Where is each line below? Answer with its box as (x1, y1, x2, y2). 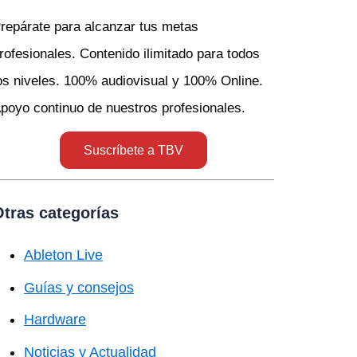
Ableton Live (24, 247, 103, 263)
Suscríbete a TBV (83, 143, 183, 157)
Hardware (24, 312, 86, 328)
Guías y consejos (24, 279, 134, 296)
